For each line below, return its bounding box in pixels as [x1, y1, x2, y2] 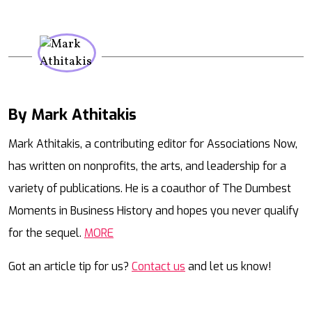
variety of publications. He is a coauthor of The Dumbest [8, 181, 291, 196]
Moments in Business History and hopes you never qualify [8, 203, 299, 219]
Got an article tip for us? [8, 259, 132, 274]
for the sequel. [8, 226, 84, 241]
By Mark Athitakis [8, 104, 136, 125]
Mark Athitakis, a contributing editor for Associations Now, [8, 136, 297, 152]
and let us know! [185, 259, 272, 274]
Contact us [132, 259, 185, 274]
